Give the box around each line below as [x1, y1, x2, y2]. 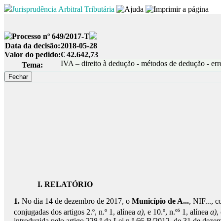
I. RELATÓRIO [37, 180, 93, 188]
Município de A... [132, 197, 189, 205]
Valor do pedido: [4, 50, 61, 59]
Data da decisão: [4, 41, 60, 50]
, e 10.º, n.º [144, 208, 178, 217]
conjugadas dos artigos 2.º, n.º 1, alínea [14, 208, 137, 217]
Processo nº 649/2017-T [12, 32, 89, 40]
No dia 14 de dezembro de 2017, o [22, 197, 132, 205]
